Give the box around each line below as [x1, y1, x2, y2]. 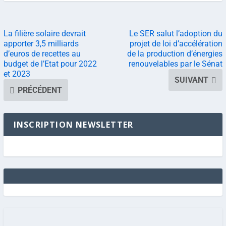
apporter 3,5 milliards [3, 39, 79, 49]
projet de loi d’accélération [130, 39, 223, 49]
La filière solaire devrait [3, 29, 86, 39]
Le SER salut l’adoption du [129, 29, 223, 39]
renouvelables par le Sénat [129, 59, 223, 69]
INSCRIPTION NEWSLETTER [13, 119, 134, 131]
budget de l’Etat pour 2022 [3, 59, 97, 69]
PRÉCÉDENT [17, 85, 62, 95]
